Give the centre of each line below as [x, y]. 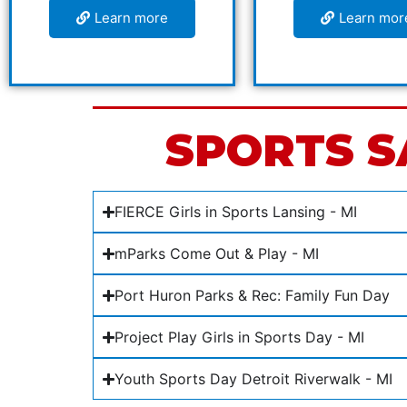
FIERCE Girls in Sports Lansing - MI [236, 212]
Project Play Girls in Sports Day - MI [240, 338]
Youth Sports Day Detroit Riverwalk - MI [254, 379]
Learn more [131, 17]
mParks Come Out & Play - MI [217, 254]
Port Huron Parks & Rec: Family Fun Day [253, 296]
